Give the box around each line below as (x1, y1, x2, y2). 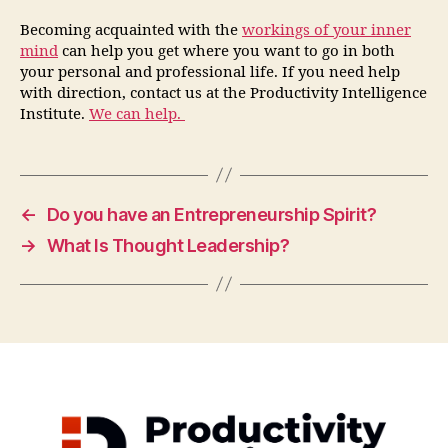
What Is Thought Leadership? (46, 234, 290, 256)
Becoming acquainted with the (20, 20, 242, 40)
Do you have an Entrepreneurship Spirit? (46, 203, 377, 225)
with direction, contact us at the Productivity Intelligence (20, 83, 427, 103)
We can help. (89, 104, 185, 124)
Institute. (20, 104, 89, 124)
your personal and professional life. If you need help (20, 62, 400, 82)
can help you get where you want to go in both (58, 41, 395, 61)
